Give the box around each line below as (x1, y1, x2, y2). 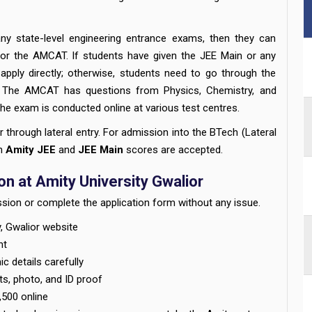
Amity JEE (5, 143, 56, 156)
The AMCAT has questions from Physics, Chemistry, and (1, 84, 276, 97)
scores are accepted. (123, 143, 223, 156)
